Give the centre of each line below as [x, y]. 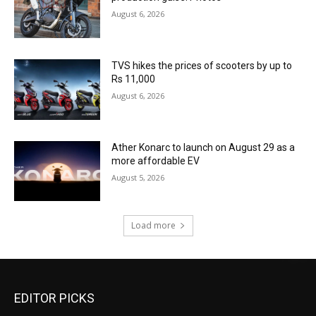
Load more [153, 226]
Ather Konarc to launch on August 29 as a [203, 147]
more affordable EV [156, 160]
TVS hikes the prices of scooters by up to [202, 65]
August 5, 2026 [138, 177]
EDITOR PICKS [54, 298]
